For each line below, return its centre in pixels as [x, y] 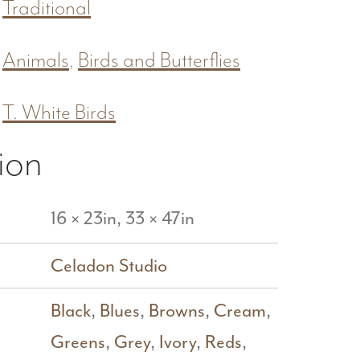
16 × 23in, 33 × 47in [122, 219]
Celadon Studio [108, 266]
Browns [176, 311]
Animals [35, 61]
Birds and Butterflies [159, 61]
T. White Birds [59, 113]
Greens [78, 342]
